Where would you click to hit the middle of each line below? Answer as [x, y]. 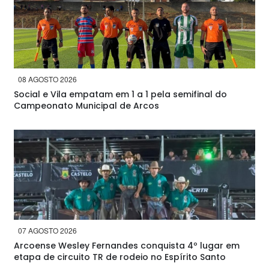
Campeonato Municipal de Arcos [86, 106]
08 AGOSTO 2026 [47, 79]
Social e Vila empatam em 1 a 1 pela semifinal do [120, 94]
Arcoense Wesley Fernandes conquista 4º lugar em [127, 246]
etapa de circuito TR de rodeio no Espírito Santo [120, 257]
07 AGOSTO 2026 [47, 230]
